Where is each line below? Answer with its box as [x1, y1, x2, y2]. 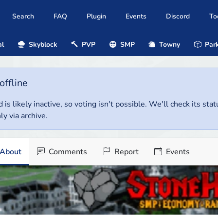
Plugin [87, 12, 106, 21]
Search [12, 12, 34, 21]
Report [112, 146, 139, 158]
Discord [166, 12, 190, 21]
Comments [46, 146, 87, 158]
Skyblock [26, 39, 57, 49]
